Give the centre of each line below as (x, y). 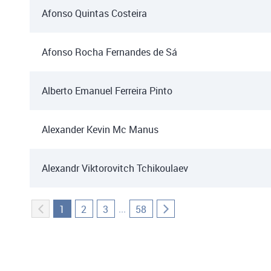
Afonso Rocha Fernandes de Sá (109, 52)
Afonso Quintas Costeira (94, 13)
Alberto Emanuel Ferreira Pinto (107, 91)
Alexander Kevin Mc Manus (100, 129)
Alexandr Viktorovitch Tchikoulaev (115, 168)
